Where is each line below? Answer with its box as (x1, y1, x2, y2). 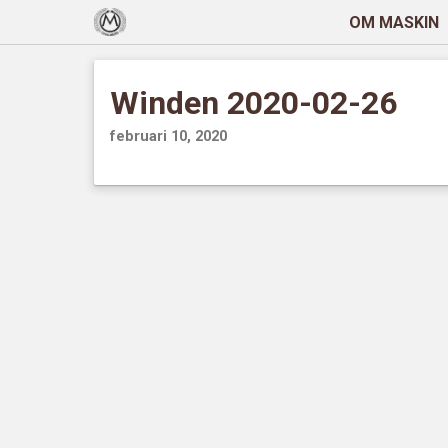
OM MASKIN (348, 12, 439, 32)
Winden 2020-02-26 (110, 84, 398, 122)
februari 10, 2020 (110, 127, 228, 145)
